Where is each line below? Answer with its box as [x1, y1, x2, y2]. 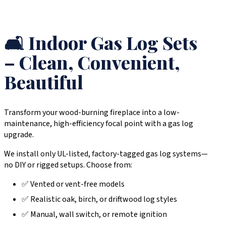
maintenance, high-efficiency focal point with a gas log [4, 118, 193, 130]
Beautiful [4, 70, 83, 94]
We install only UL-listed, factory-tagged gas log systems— [4, 148, 208, 160]
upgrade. [4, 129, 34, 141]
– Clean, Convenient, [4, 50, 180, 75]
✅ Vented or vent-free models [22, 179, 125, 190]
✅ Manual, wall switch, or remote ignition [22, 209, 167, 220]
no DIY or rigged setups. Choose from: [4, 159, 132, 171]
